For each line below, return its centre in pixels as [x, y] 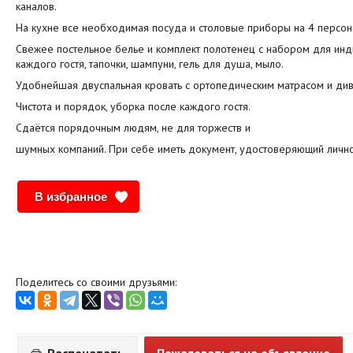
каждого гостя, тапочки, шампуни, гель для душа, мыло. [150, 64]
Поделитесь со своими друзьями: [96, 282]
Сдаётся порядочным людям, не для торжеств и [133, 128]
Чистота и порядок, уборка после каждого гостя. [133, 107]
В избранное [71, 197]
